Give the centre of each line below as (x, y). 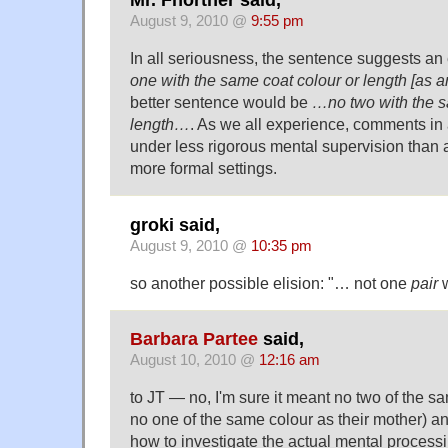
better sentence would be (221, 102)
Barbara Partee (194, 338)
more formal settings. (203, 168)
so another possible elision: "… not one (270, 282)
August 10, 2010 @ (194, 359)
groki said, (175, 224)
